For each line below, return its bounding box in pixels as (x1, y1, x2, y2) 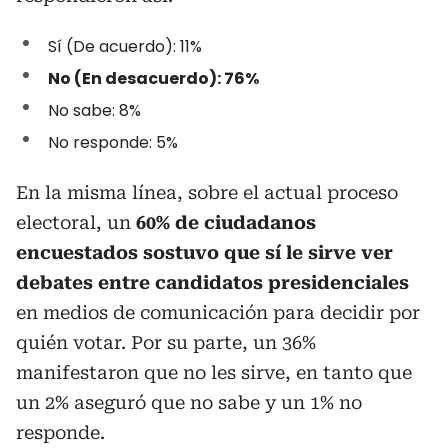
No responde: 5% (48, 131, 178, 155)
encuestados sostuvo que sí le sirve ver (16, 242, 393, 264)
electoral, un (16, 212, 136, 234)
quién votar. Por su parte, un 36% (16, 332, 316, 354)
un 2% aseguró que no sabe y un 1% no (16, 392, 362, 414)
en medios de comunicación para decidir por (16, 302, 420, 324)
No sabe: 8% (48, 99, 141, 123)
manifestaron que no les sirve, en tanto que (16, 362, 412, 384)
